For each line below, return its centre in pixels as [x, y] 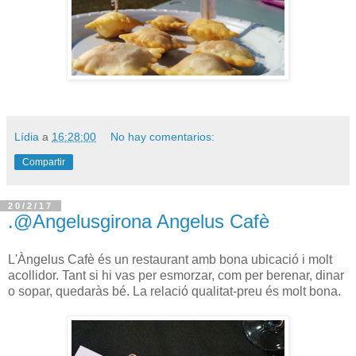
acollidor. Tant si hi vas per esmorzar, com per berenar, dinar [176, 275]
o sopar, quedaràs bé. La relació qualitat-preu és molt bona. [174, 291]
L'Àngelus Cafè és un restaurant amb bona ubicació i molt [170, 259]
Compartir [44, 163]
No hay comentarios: [163, 137]
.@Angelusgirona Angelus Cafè [139, 222]
